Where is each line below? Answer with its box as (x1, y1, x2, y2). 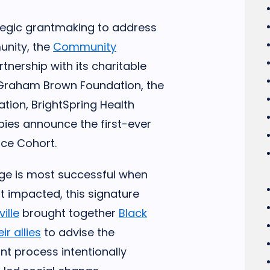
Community (53, 39, 116, 54)
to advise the (41, 225, 115, 240)
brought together (19, 206, 119, 221)
